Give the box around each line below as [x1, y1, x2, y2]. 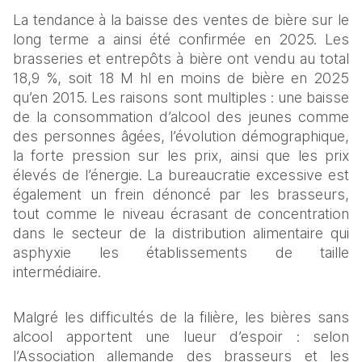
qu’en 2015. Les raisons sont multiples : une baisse [13, 89, 349, 107]
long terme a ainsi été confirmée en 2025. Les [13, 31, 349, 48]
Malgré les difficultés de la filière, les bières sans [13, 309, 349, 326]
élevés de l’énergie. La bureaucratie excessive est [13, 166, 349, 184]
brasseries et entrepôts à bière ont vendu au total [13, 50, 349, 68]
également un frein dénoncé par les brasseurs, [13, 186, 349, 204]
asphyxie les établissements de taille [13, 244, 349, 262]
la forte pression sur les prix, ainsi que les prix [13, 147, 349, 165]
